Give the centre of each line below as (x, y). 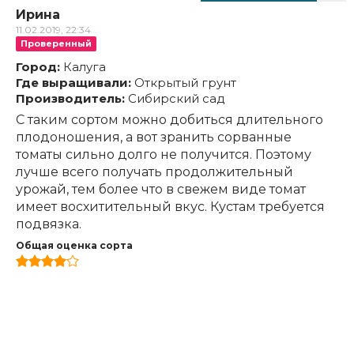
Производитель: (70, 98)
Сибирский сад (175, 98)
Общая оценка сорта (74, 245)
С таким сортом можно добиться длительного (169, 119)
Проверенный (56, 43)
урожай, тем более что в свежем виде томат (161, 189)
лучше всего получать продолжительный (154, 171)
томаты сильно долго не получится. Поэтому (164, 154)
